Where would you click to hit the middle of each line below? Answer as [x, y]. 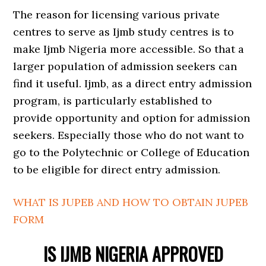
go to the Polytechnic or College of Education [132, 152]
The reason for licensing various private [117, 15]
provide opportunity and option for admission [132, 118]
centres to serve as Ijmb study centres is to [124, 32]
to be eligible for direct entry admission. [117, 170]
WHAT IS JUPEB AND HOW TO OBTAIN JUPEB [131, 202]
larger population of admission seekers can [125, 66]
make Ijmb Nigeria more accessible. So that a [129, 49]
